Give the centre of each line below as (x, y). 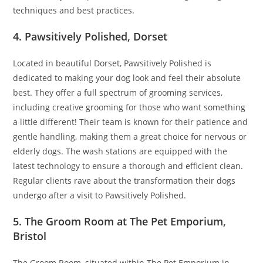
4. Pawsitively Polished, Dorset (90, 37)
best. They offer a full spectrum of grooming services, (118, 93)
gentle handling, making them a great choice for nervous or (130, 137)
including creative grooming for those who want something (129, 107)
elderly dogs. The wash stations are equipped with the (120, 151)
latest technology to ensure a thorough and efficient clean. (128, 166)
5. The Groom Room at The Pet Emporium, (120, 222)
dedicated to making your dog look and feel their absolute (127, 78)
